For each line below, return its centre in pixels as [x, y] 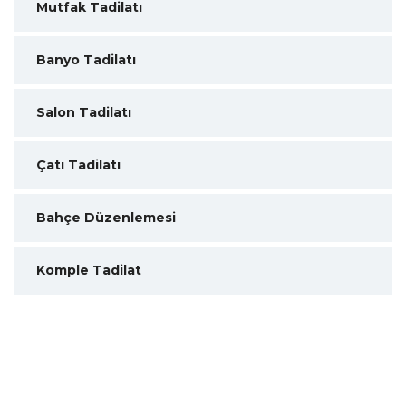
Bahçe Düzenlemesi [106, 217]
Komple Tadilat [89, 270]
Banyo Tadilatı [86, 60]
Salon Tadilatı [84, 112]
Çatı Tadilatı [78, 165]
